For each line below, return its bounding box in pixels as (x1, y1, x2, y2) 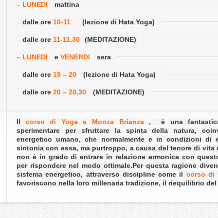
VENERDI (60, 53, 90, 61)
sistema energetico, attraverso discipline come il (17, 170, 186, 178)
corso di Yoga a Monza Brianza (25, 118, 144, 126)
